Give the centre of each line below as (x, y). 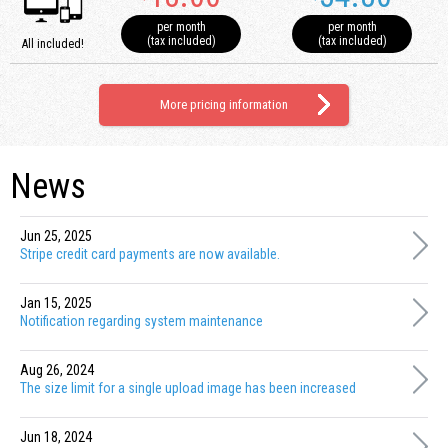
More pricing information (224, 104)
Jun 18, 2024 (56, 436)
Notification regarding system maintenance (141, 320)
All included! (52, 43)
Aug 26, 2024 (57, 369)
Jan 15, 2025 (56, 302)
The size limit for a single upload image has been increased (188, 387)
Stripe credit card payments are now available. (150, 253)
